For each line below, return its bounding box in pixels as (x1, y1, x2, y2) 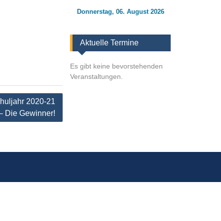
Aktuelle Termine (80, 38, 139, 47)
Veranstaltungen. (70, 73, 123, 80)
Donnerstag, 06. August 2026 (76, 8, 164, 15)
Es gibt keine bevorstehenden (70, 62, 163, 70)
